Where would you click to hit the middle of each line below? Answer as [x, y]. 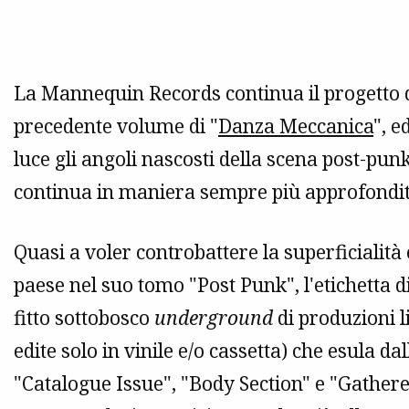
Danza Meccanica [296, 126]
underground [214, 318]
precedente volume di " [116, 126]
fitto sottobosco [84, 318]
